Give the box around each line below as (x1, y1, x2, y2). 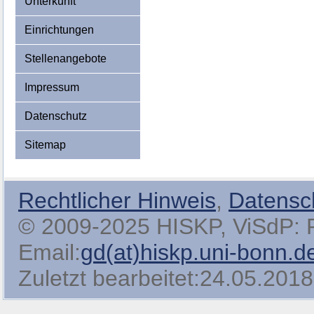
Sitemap (24, 139, 66, 151)
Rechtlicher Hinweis (18, 188, 216, 213)
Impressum (24, 81, 79, 93)
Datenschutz (24, 110, 87, 122)
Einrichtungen (24, 24, 94, 36)
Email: (18, 240, 81, 265)
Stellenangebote (24, 53, 107, 64)
